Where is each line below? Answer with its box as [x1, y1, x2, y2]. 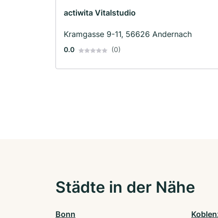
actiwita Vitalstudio [64, 8, 136, 18]
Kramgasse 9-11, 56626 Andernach [64, 29, 192, 39]
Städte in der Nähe [55, 178, 195, 197]
